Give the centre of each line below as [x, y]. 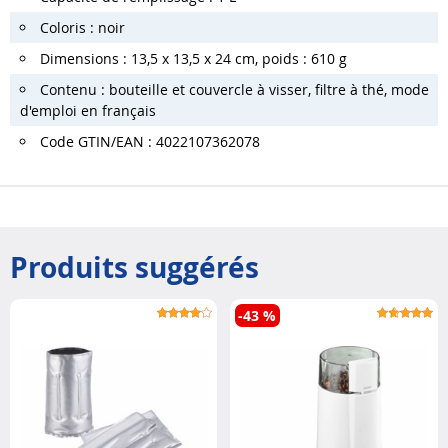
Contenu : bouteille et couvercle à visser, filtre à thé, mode [234, 89]
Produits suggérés [134, 268]
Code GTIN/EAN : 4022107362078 [150, 141]
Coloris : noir [82, 27]
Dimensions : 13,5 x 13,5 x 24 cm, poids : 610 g [193, 58]
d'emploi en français [88, 110]
